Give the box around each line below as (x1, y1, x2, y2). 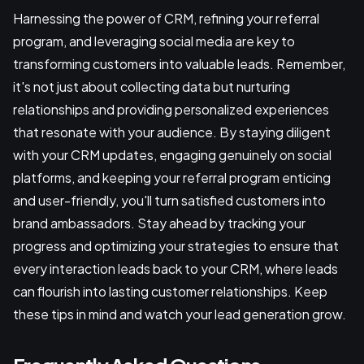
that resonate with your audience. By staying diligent (13, 123, 331, 141)
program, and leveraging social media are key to (13, 32, 295, 50)
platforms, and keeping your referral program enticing (13, 169, 331, 187)
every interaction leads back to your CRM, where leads (13, 260, 338, 278)
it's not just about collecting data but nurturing (13, 78, 290, 96)
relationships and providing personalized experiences (13, 101, 329, 119)
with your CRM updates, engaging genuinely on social (13, 146, 331, 164)
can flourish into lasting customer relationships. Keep (13, 283, 327, 301)
